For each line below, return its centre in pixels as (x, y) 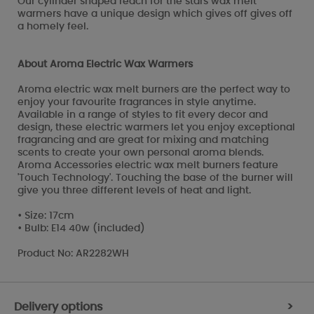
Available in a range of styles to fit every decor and (143, 115)
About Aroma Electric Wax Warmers (105, 64)
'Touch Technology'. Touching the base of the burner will (155, 178)
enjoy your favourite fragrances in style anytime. (137, 102)
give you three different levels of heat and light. (134, 190)
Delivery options (59, 307)
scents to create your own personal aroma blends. (141, 152)
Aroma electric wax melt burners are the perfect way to (154, 89)
